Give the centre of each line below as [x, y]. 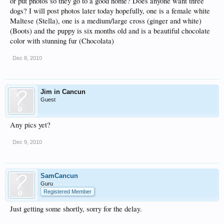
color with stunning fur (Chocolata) [62, 41]
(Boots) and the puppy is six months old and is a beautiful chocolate [110, 31]
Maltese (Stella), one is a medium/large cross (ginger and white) [106, 21]
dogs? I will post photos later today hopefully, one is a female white [110, 11]
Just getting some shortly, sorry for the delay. [76, 209]
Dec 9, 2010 [27, 142]
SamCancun [59, 176]
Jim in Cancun [63, 92]
